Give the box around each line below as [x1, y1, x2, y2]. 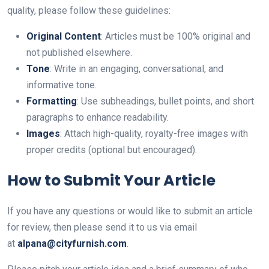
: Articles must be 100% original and [101, 31, 250, 42]
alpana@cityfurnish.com [17, 238, 127, 249]
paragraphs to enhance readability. [26, 112, 169, 123]
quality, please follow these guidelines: [7, 5, 171, 16]
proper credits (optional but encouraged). [26, 144, 197, 156]
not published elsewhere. [26, 47, 132, 58]
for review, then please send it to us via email [7, 222, 197, 233]
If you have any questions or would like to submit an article [7, 205, 253, 217]
